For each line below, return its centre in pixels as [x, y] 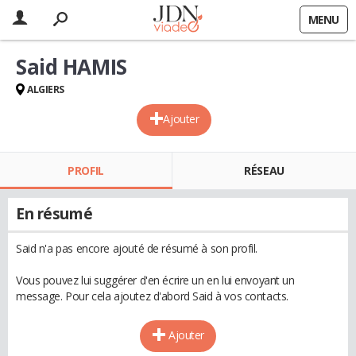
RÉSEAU [264, 170]
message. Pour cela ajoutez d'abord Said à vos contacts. [152, 296]
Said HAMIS [72, 67]
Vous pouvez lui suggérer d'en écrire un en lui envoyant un [155, 280]
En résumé [54, 214]
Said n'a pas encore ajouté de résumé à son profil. [137, 248]
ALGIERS [46, 89]
